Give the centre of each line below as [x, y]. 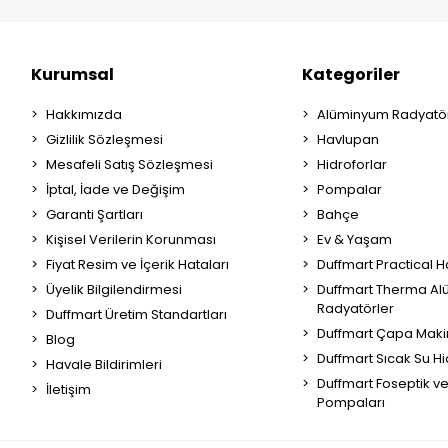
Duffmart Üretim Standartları [136, 314]
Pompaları [350, 402]
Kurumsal [72, 74]
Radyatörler [355, 308]
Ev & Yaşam [354, 239]
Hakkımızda [83, 114]
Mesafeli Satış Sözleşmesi [129, 164]
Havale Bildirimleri [103, 364]
